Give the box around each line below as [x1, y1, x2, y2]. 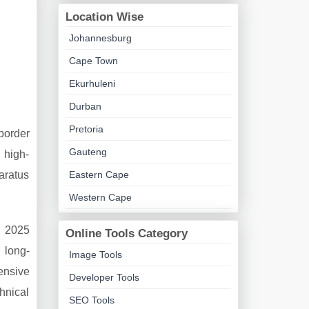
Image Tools [68, 249, 122, 260]
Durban [68, 101, 101, 112]
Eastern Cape [68, 169, 129, 180]
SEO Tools [68, 295, 114, 306]
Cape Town [68, 55, 118, 66]
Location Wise [65, 10, 143, 23]
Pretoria [68, 123, 103, 134]
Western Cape [68, 192, 132, 203]
